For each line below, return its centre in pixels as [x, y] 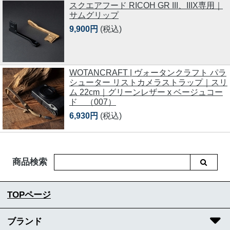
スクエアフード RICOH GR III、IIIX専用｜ [146, 6]
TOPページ [29, 195]
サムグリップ [94, 15]
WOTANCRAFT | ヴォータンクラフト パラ [148, 73]
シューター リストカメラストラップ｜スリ [148, 83]
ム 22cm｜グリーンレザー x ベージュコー [146, 92]
